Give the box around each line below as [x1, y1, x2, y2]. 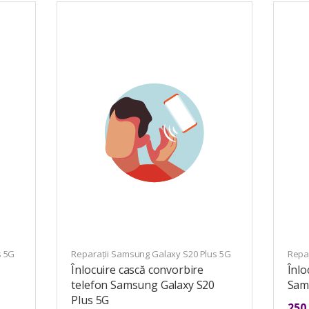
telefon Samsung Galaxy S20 [71, 277, 215, 293]
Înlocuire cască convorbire [71, 262, 204, 278]
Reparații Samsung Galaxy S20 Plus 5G [71, 248, 231, 261]
